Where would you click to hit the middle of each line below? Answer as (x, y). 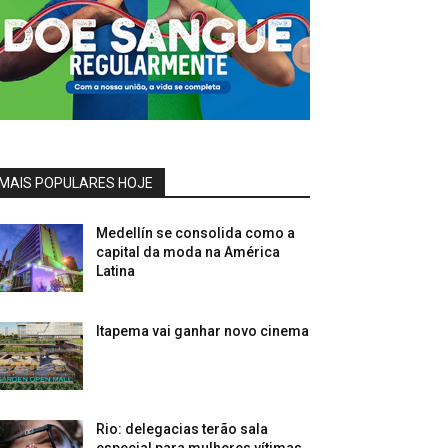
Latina (116, 270)
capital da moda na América (188, 251)
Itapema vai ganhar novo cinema (203, 330)
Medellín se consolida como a (196, 232)
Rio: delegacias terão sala (182, 428)
